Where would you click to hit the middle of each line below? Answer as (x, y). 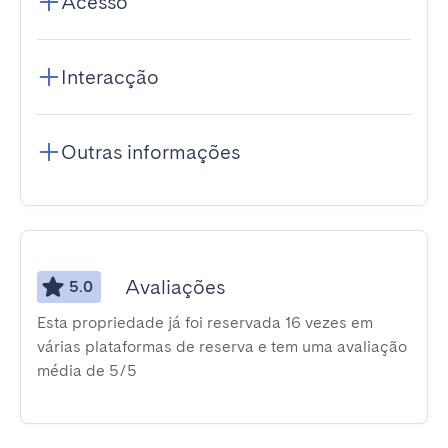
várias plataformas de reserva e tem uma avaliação (222, 346)
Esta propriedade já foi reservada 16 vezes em (205, 322)
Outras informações (150, 152)
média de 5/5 (87, 370)
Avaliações (175, 287)
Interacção (110, 77)
